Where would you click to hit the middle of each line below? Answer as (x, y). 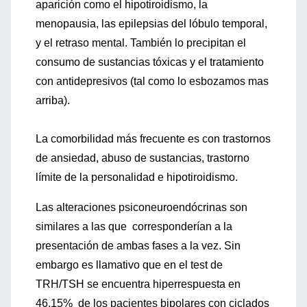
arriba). (53, 100)
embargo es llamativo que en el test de (129, 265)
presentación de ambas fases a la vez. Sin (138, 246)
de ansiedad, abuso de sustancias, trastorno (143, 158)
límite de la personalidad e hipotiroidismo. (137, 177)
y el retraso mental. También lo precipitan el (141, 43)
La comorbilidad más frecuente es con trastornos (153, 139)
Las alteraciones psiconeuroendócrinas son (142, 207)
